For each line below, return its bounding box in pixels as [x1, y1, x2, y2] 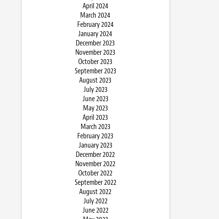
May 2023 [83, 104, 108, 113]
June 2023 [82, 94, 109, 104]
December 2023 [76, 39, 115, 48]
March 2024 [80, 11, 110, 20]
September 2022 [74, 178, 116, 187]
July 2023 [83, 85, 108, 94]
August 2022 [79, 187, 111, 197]
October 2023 [78, 57, 112, 66]
